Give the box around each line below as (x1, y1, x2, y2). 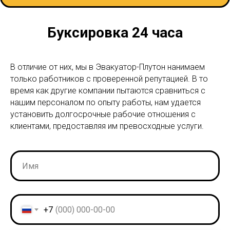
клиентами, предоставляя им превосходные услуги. (10, 121, 204, 131)
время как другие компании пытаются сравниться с (10, 86, 205, 96)
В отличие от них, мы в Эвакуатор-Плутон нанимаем (10, 62, 205, 72)
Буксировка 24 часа (47, 24, 183, 42)
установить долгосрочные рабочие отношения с (10, 109, 196, 120)
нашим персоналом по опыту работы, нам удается (10, 98, 201, 108)
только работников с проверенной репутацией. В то (10, 74, 208, 84)
